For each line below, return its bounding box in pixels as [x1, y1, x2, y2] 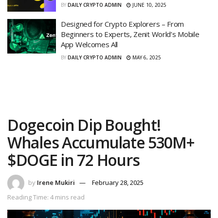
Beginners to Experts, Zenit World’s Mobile [61, 29, 200, 39]
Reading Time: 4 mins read [7, 193, 85, 202]
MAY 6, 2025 [131, 54, 161, 61]
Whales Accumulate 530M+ [7, 131, 195, 153]
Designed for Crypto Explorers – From [61, 18, 184, 29]
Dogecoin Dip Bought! [7, 114, 161, 135]
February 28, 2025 [92, 178, 144, 187]
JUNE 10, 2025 [131, 1, 166, 9]
